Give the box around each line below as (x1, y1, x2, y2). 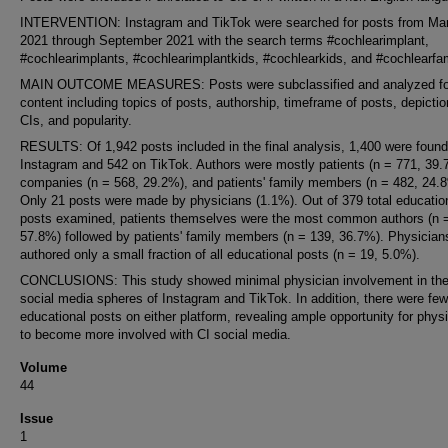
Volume (20, 360, 67, 375)
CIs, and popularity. (20, 113, 132, 128)
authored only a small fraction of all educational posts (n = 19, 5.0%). (20, 247, 420, 262)
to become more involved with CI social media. (20, 327, 291, 342)
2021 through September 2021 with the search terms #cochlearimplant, (20, 33, 429, 48)
